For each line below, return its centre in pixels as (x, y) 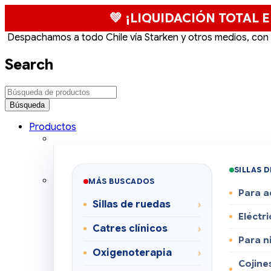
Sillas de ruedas (132, 204)
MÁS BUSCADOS (122, 181)
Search (29, 64)
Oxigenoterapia (132, 253)
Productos (53, 127)
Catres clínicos (130, 228)
